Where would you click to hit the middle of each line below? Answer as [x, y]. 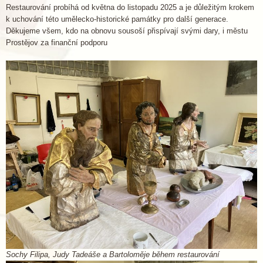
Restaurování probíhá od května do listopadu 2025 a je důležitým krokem [130, 7]
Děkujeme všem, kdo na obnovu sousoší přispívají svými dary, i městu [127, 31]
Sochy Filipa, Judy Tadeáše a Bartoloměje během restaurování [113, 254]
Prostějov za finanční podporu [57, 43]
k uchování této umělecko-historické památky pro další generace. [117, 19]
